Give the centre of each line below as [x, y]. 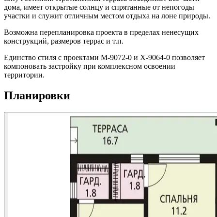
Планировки [37, 95]
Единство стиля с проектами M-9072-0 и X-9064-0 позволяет [104, 58]
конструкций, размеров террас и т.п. [64, 41]
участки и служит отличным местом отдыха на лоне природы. [107, 16]
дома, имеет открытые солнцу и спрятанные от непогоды [99, 7]
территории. [24, 75]
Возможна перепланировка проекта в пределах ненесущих [101, 32]
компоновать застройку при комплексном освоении [90, 66]
